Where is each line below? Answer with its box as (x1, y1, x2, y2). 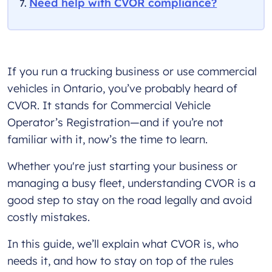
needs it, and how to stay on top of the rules (7, 254, 234, 268)
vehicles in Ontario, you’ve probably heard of (7, 81, 237, 96)
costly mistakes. (7, 210, 93, 225)
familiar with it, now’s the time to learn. (7, 132, 211, 147)
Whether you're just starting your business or (7, 159, 237, 174)
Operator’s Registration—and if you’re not (7, 115, 223, 130)
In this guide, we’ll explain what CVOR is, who (7, 237, 239, 251)
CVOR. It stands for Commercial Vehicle (7, 98, 211, 113)
